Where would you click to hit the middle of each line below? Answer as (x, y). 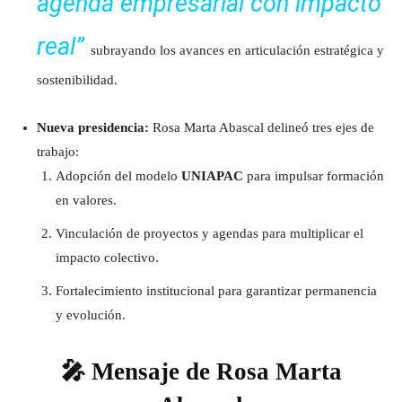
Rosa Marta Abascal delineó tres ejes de (262, 127)
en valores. (86, 200)
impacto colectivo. (107, 257)
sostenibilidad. (77, 79)
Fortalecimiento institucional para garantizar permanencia (216, 290)
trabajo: (58, 151)
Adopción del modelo (118, 175)
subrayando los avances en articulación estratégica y (237, 50)
